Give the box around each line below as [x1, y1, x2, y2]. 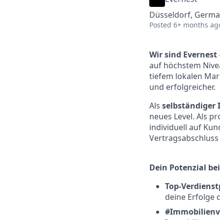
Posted [149, 20, 171, 29]
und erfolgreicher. [149, 82, 216, 92]
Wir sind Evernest [149, 49, 217, 60]
